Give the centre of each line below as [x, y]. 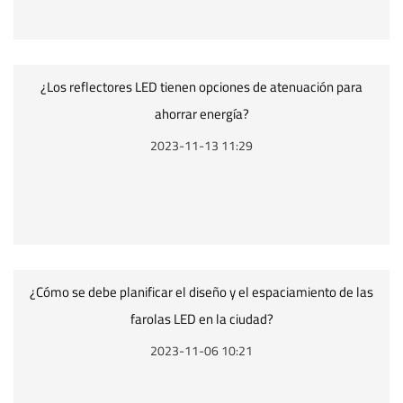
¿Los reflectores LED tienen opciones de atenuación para [201, 87]
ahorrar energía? [201, 114]
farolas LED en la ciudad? [201, 319]
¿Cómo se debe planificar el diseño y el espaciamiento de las [201, 292]
